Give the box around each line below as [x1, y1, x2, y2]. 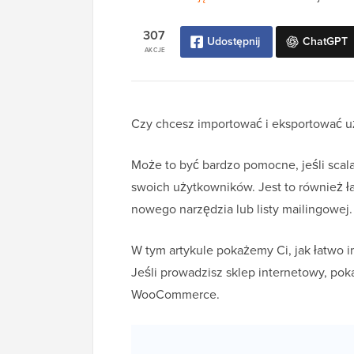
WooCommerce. [131, 285, 220, 304]
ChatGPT [303, 33, 348, 51]
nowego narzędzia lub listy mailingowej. [131, 200, 352, 219]
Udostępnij [207, 33, 260, 51]
